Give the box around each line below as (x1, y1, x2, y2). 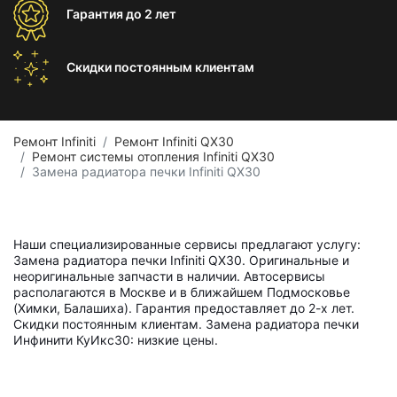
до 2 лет (126, 6, 176, 21)
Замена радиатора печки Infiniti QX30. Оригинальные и (13, 253, 349, 268)
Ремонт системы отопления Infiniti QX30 (32, 149, 275, 164)
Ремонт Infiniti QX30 (114, 134, 234, 149)
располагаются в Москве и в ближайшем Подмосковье (13, 284, 350, 300)
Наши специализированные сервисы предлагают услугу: (13, 237, 361, 252)
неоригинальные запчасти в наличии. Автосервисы (13, 269, 325, 284)
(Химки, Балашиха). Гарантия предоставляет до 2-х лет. (13, 300, 354, 315)
